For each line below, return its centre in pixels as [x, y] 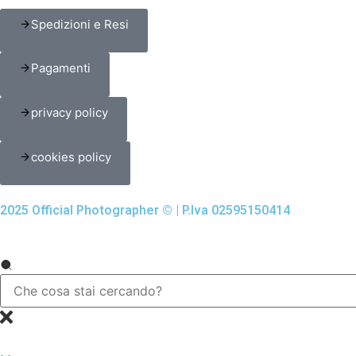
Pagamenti [61, 68]
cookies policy [71, 157]
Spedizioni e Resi [80, 24]
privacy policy [70, 112]
